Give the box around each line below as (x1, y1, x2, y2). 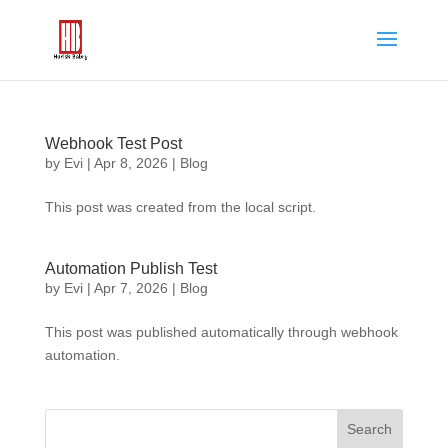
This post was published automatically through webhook (44, 324, 398, 340)
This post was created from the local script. (44, 199, 316, 215)
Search (347, 421, 393, 437)
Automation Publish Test (44, 260, 217, 277)
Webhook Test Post (44, 135, 182, 152)
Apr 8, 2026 (93, 155, 168, 171)
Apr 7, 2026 (93, 280, 168, 296)
